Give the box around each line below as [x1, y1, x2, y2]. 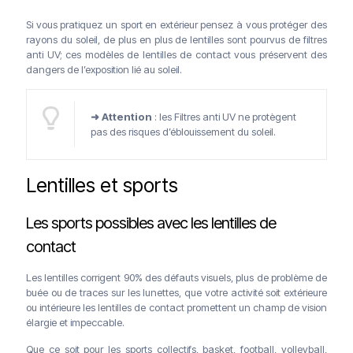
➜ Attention [91, 110, 152, 123]
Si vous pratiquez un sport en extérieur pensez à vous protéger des [26, 17, 327, 31]
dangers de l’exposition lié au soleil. [26, 62, 182, 76]
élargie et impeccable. [26, 315, 124, 329]
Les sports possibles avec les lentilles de [26, 213, 276, 232]
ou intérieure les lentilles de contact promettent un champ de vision [26, 300, 327, 314]
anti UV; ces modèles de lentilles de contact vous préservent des [26, 47, 327, 61]
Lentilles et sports [26, 173, 178, 197]
